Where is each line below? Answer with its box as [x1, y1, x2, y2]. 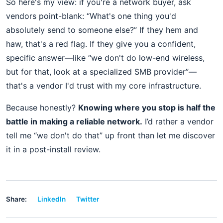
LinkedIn [37, 195, 66, 203]
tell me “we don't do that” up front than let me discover [6, 130, 215, 140]
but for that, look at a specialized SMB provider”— [6, 67, 197, 77]
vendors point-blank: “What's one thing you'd [6, 11, 176, 21]
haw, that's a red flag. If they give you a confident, [6, 39, 196, 49]
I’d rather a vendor [142, 116, 214, 126]
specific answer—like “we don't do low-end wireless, [6, 53, 205, 63]
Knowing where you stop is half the [78, 103, 216, 112]
